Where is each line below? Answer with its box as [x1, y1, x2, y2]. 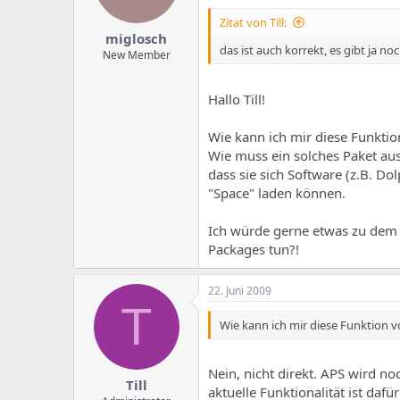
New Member [102, 47, 171, 62]
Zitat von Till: [220, 14, 287, 30]
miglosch [105, 29, 167, 47]
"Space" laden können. [208, 183, 346, 202]
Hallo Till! [208, 89, 265, 108]
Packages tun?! [208, 239, 299, 258]
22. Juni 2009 [208, 282, 271, 298]
